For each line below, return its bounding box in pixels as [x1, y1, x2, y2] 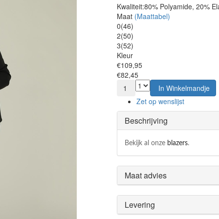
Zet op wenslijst [136, 96, 184, 106]
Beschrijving [125, 115, 168, 126]
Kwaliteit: [117, 1, 144, 11]
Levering [125, 199, 155, 210]
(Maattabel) [134, 11, 170, 21]
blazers [167, 140, 188, 147]
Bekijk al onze [125, 140, 167, 147]
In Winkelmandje [158, 83, 210, 93]
